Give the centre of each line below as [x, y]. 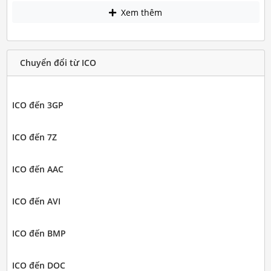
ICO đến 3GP [38, 105]
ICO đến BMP [39, 233]
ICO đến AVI [36, 201]
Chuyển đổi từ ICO [58, 63]
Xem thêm [140, 12]
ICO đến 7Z [34, 137]
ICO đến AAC [38, 169]
